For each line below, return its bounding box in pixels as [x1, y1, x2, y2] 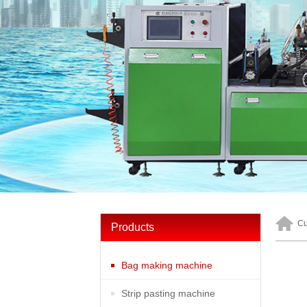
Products [111, 221, 155, 233]
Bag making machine [121, 260, 213, 271]
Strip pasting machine [121, 288, 216, 299]
